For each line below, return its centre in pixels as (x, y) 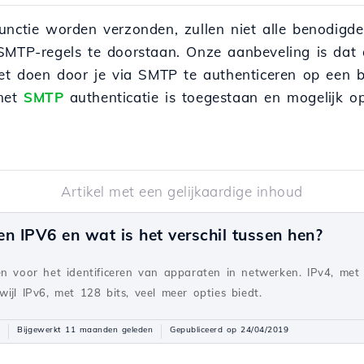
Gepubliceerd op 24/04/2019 (229, 329)
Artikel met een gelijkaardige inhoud (182, 191)
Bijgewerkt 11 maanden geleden (85, 329)
